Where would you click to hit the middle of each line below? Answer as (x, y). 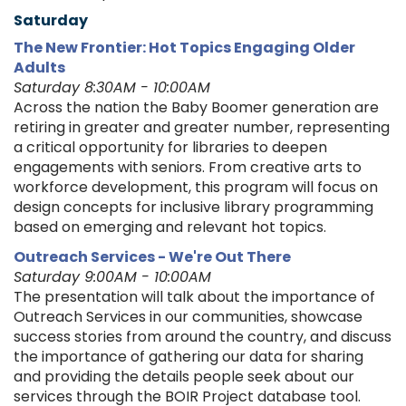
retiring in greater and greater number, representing (202, 128)
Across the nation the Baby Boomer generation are (196, 108)
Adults (39, 68)
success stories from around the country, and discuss (203, 337)
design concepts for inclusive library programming (193, 208)
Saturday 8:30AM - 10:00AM (112, 88)
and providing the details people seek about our (184, 377)
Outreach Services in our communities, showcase (188, 317)
